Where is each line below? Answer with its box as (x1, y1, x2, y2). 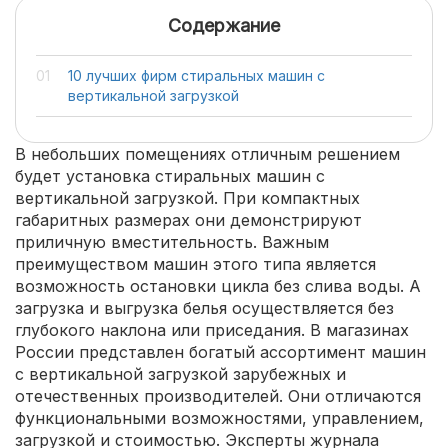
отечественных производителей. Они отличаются (15, 386, 421, 406)
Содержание (168, 15, 280, 36)
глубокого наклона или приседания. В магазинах (15, 320, 409, 340)
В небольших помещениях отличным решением (15, 144, 400, 164)
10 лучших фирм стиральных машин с (68, 67, 325, 84)
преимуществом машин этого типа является (15, 254, 376, 274)
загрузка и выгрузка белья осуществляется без (15, 298, 394, 318)
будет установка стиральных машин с (15, 166, 325, 186)
